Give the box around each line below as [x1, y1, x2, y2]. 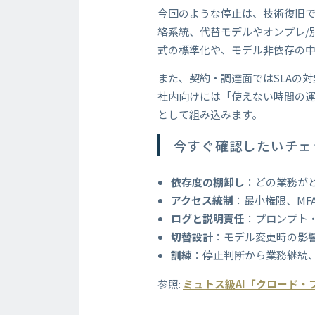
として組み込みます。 [157, 107, 263, 122]
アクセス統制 [170, 192, 233, 207]
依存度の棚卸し [170, 174, 245, 189]
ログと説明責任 [170, 210, 245, 226]
